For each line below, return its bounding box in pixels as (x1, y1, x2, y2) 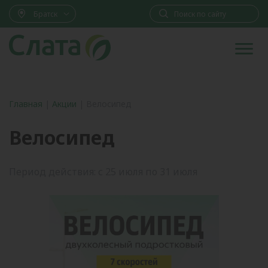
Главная (9, 98, 42, 109)
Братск (33, 8, 57, 19)
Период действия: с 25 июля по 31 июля (9, 165, 197, 178)
